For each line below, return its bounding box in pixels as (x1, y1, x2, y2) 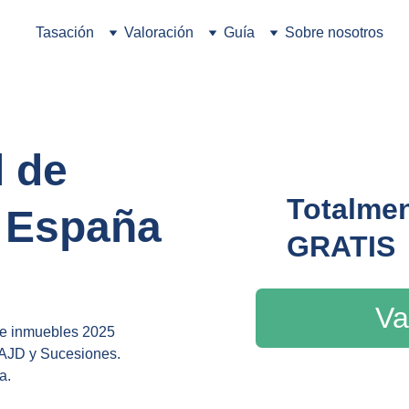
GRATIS (287, 230, 396, 263)
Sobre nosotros (285, 25, 383, 40)
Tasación (36, 25, 94, 40)
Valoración (124, 25, 194, 40)
